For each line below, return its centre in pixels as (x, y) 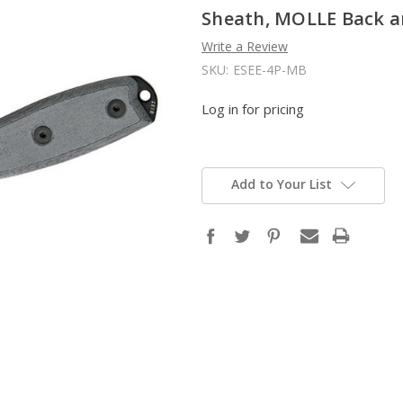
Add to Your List (281, 184)
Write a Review (245, 46)
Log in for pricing (253, 108)
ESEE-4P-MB (269, 69)
